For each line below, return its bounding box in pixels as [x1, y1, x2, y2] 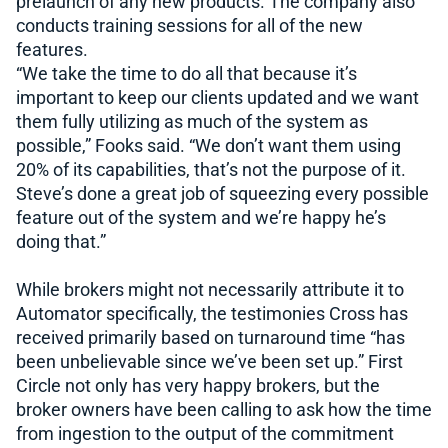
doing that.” [16, 232, 106, 253]
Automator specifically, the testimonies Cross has [16, 304, 408, 325]
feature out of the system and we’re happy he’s [16, 208, 386, 229]
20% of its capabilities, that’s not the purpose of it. [16, 160, 406, 181]
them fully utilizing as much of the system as [16, 112, 368, 133]
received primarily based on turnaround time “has [16, 328, 405, 349]
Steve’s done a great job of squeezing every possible [16, 184, 429, 205]
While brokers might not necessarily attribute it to [16, 280, 404, 301]
